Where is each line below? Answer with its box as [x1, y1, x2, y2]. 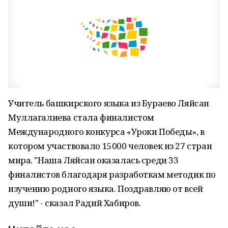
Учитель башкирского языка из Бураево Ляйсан [8, 97, 209, 109]
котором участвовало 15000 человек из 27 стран [8, 140, 212, 152]
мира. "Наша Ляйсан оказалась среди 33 [8, 154, 179, 166]
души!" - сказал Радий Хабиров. [8, 197, 141, 209]
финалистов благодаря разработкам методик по [8, 168, 216, 180]
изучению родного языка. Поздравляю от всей [8, 183, 203, 194]
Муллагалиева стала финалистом [8, 111, 154, 123]
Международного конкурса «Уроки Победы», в [8, 126, 205, 137]
